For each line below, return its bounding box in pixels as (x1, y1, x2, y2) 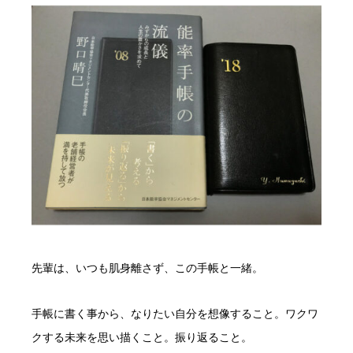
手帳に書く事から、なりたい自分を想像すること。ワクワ (32, 307, 318, 320)
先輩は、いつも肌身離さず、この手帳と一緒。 (32, 261, 263, 274)
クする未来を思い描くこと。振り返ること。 (32, 330, 252, 344)
